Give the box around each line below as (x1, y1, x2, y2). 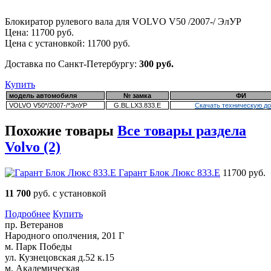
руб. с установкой (31, 188, 106, 198)
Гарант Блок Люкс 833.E (119, 167, 220, 178)
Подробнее (5, 208, 50, 219)
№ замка (123, 91, 151, 99)
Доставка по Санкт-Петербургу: (5, 58, 139, 69)
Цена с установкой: (5, 38, 85, 48)
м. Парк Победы (5, 241, 72, 252)
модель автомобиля (9, 91, 77, 99)
